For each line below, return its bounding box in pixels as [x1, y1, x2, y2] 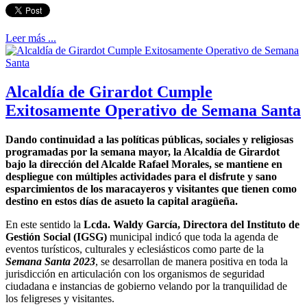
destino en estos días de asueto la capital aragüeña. [5, 195, 238, 208]
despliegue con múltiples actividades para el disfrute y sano [5, 171, 277, 183]
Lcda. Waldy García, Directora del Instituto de [81, 219, 299, 231]
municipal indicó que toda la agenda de [107, 231, 278, 243]
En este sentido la [5, 219, 81, 231]
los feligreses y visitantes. [5, 293, 114, 305]
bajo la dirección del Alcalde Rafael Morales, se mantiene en [5, 158, 282, 171]
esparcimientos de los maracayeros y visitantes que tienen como [5, 183, 297, 195]
